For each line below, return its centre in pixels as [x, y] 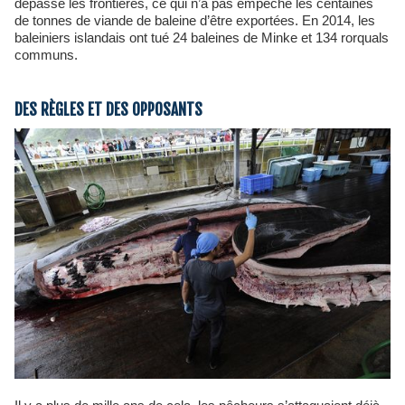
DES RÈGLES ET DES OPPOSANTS [108, 110]
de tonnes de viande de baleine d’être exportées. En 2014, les [195, 20]
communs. [46, 55]
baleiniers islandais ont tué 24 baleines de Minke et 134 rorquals [202, 38]
